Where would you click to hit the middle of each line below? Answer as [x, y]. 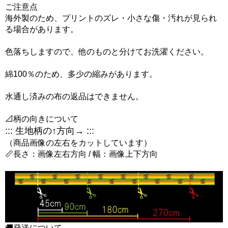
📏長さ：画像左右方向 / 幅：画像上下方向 [81, 154]
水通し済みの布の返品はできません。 [74, 97]
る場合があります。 [42, 30]
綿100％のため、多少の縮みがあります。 [81, 74]
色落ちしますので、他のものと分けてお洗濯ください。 [107, 52]
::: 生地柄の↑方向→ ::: [50, 131]
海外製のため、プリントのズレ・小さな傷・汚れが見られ [111, 18]
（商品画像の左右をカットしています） [78, 143]
